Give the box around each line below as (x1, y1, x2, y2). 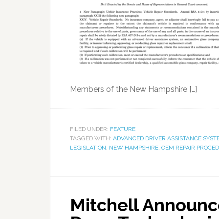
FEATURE (110, 126, 135, 132)
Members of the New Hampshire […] (70, 85, 197, 94)
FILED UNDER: (70, 126, 110, 132)
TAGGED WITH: (70, 135, 113, 142)
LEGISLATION (70, 144, 106, 151)
